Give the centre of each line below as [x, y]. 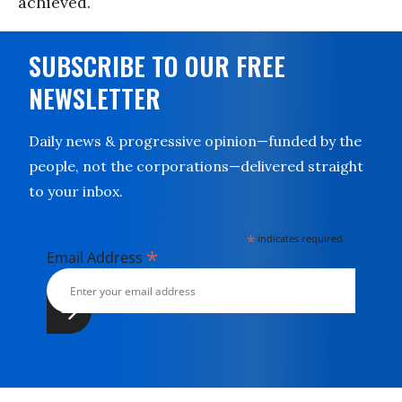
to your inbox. [76, 191]
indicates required [299, 238]
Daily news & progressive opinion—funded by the [195, 141]
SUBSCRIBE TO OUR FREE [157, 66]
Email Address [96, 258]
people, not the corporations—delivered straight [196, 166]
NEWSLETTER [95, 98]
